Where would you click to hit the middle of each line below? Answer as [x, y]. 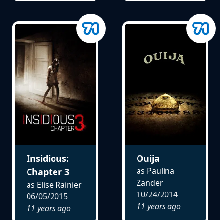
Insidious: [47, 158]
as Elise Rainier [54, 184]
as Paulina [155, 171]
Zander [150, 182]
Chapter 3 [48, 172]
